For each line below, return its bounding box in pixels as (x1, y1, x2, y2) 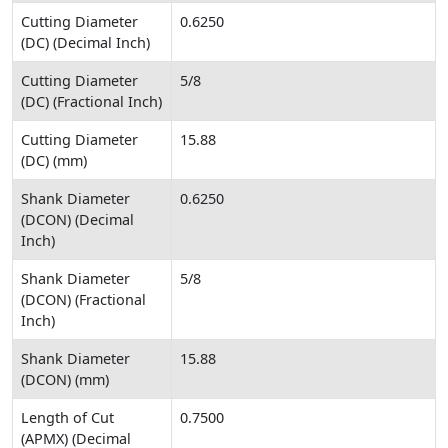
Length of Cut (21, 407, 114, 427)
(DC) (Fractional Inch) (21, 91, 162, 111)
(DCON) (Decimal (21, 209, 134, 229)
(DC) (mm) (21, 150, 87, 170)
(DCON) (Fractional (21, 289, 146, 309)
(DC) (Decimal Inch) (21, 32, 150, 52)
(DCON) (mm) (21, 369, 109, 389)
